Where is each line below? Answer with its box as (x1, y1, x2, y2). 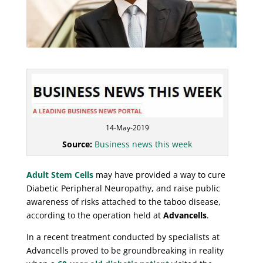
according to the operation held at (26, 209, 163, 221)
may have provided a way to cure (93, 168, 225, 180)
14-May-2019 (105, 122, 149, 133)
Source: (62, 138, 95, 150)
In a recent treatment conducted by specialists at (26, 231, 220, 242)
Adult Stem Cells (26, 168, 93, 180)
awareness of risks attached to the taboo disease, (26, 195, 221, 207)
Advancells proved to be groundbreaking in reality (26, 244, 224, 256)
